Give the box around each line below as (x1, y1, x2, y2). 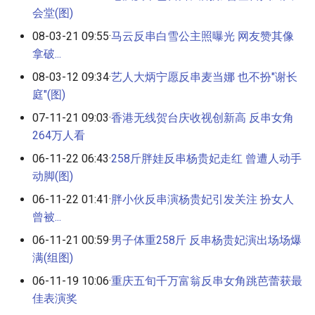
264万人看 (32, 129, 85, 142)
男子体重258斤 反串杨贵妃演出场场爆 (111, 233, 302, 247)
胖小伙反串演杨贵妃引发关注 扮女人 (111, 193, 294, 206)
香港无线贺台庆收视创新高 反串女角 (111, 111, 294, 124)
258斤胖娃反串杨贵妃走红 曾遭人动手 (111, 152, 302, 165)
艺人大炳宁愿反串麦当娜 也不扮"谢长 (111, 70, 297, 84)
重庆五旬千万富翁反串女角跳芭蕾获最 (111, 274, 302, 288)
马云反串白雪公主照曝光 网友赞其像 (111, 30, 294, 43)
